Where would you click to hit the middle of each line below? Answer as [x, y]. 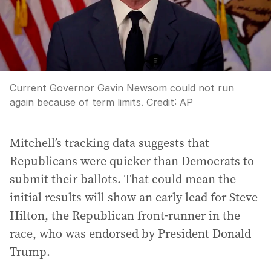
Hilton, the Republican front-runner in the [125, 215]
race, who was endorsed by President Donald [130, 233]
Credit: [162, 102]
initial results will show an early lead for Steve [134, 197]
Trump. [30, 251]
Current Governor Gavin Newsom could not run [122, 87]
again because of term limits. [77, 102]
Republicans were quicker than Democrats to [132, 161]
